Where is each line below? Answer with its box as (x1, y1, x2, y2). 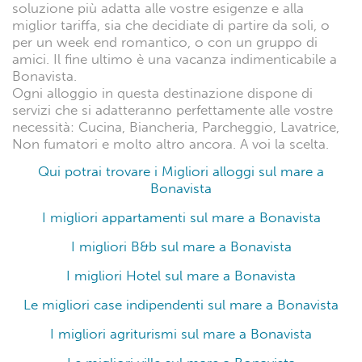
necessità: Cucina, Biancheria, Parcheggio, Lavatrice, (12, 119, 339, 137)
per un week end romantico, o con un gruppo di (12, 34, 318, 52)
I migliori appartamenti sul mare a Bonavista (41, 209, 321, 227)
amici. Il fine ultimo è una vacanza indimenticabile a (12, 51, 337, 69)
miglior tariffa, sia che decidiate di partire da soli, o (12, 17, 330, 35)
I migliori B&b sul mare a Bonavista (70, 238, 292, 256)
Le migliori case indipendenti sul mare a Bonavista (23, 297, 339, 314)
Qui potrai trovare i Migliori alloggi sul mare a (38, 163, 324, 181)
